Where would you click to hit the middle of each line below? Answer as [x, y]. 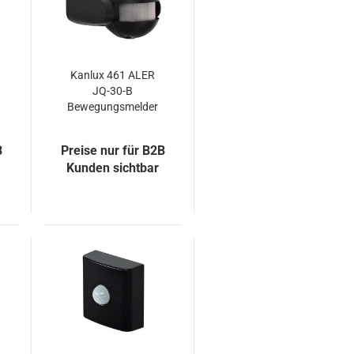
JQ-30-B [113, 91]
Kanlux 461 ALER [113, 75]
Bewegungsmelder [113, 107]
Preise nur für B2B [113, 151]
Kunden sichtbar [113, 168]
